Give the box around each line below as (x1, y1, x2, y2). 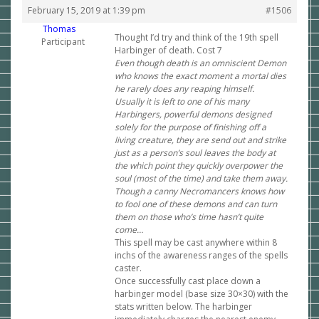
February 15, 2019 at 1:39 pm (28, 4, 145, 16)
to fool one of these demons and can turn (115, 198, 277, 210)
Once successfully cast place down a (115, 275, 261, 287)
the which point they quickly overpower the (115, 159, 283, 172)
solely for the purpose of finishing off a (115, 121, 266, 133)
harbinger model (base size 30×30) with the (115, 288, 288, 300)
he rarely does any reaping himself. (115, 83, 254, 95)
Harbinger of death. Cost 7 (115, 44, 222, 56)
